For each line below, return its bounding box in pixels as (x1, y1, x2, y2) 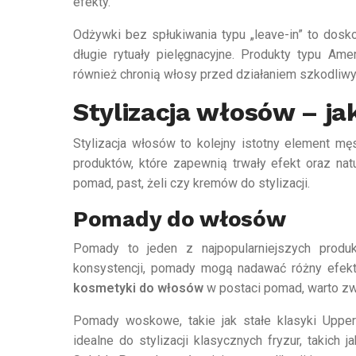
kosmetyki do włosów (73, 281, 203, 296)
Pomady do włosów (73, 206, 286, 233)
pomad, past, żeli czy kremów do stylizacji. (73, 176, 310, 192)
